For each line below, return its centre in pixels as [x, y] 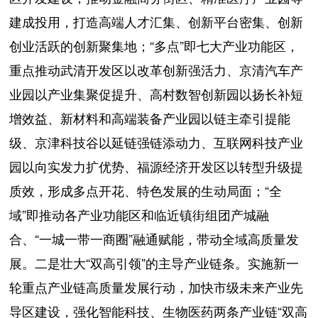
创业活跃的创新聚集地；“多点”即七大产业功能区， [154, 45]
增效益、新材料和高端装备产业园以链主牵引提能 [150, 117]
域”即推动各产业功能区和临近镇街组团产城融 [139, 214]
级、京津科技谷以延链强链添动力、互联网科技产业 [157, 142]
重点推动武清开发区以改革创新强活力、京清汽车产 [157, 69]
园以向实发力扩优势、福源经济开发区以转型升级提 [157, 166]
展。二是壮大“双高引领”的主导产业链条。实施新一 [154, 262]
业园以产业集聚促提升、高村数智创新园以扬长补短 [157, 93]
